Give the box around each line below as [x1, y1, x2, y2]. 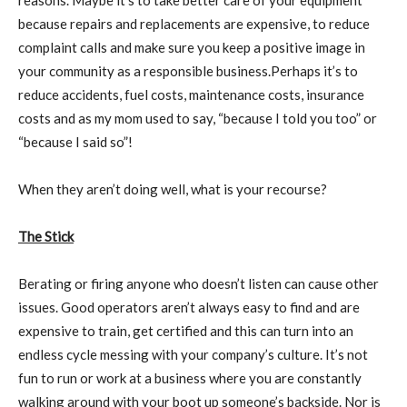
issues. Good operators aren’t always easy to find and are [18, 299, 360, 315]
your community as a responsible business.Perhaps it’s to [18, 63, 358, 79]
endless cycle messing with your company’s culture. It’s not [18, 346, 368, 362]
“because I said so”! [18, 134, 133, 150]
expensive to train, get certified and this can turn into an [18, 323, 353, 339]
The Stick [18, 228, 74, 244]
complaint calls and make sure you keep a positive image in [18, 39, 365, 55]
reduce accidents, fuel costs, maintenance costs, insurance [18, 86, 364, 103]
